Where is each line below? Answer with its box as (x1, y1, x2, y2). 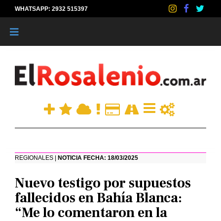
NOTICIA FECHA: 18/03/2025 (58, 154, 138, 162)
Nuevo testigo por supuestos (15, 174, 191, 192)
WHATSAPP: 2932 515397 (15, 5, 88, 12)
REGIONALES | (15, 154, 58, 162)
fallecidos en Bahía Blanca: (15, 189, 182, 207)
